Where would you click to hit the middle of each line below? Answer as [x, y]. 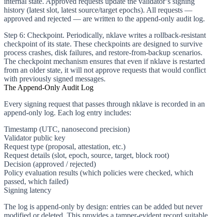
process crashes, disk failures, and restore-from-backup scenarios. [103, 52]
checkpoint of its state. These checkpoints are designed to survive [103, 44]
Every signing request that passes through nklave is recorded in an [104, 104]
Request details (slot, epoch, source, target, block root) [86, 155]
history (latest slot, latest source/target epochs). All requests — [98, 10]
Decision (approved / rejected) [50, 164]
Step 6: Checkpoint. [34, 35]
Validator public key [35, 138]
